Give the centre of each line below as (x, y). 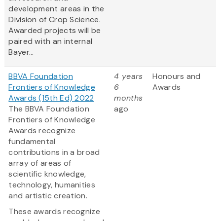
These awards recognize (54, 212)
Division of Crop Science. (55, 20)
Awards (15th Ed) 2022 (51, 98)
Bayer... (21, 52)
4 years (129, 76)
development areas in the (56, 9)
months (129, 98)
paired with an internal (51, 41)
